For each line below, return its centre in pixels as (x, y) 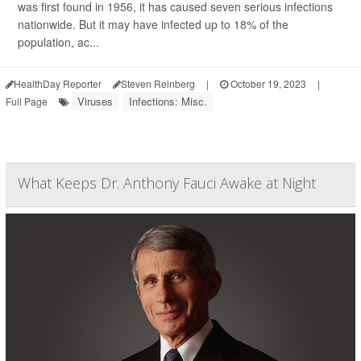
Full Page (27, 101)
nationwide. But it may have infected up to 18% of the (153, 24)
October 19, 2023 (267, 83)
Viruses (95, 101)
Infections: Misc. (168, 101)
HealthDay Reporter (58, 83)
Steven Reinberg (158, 83)
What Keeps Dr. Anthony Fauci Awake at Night (167, 183)
